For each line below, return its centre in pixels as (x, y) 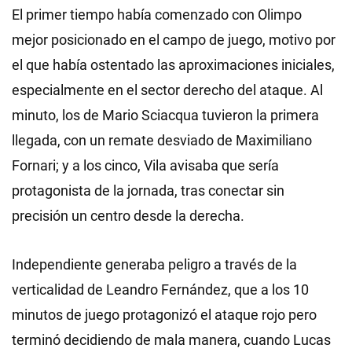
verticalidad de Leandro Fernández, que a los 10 (160, 290)
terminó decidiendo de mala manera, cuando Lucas (171, 340)
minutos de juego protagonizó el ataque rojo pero (164, 315)
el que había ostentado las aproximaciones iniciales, (173, 65)
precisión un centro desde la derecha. (128, 216)
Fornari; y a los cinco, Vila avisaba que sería (145, 165)
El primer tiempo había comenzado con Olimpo (157, 15)
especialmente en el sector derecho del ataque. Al (167, 90)
